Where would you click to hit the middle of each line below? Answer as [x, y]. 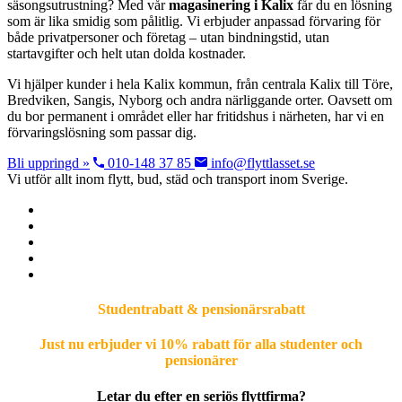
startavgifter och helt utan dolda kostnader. [127, 53]
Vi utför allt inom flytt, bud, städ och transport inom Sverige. [178, 179]
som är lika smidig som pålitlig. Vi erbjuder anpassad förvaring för [194, 21]
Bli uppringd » [48, 162]
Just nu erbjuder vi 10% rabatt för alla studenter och [201, 345]
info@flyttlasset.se [261, 162]
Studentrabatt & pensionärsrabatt [201, 310]
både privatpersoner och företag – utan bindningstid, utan [168, 37]
